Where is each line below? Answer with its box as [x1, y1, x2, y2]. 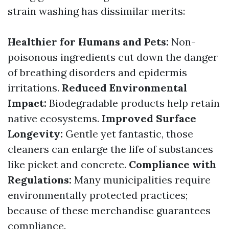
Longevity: [8, 127, 63, 140]
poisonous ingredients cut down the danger [8, 51, 218, 63]
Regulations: [8, 173, 72, 186]
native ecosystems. [8, 112, 102, 125]
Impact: [8, 97, 47, 109]
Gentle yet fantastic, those [63, 127, 193, 140]
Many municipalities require [72, 173, 211, 186]
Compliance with [129, 158, 216, 171]
